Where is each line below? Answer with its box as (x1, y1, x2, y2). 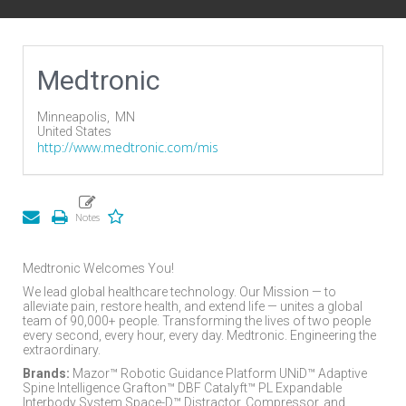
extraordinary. (23, 343, 101, 357)
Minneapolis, (37, 110, 115, 124)
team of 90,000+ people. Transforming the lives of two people (23, 314, 371, 328)
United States (37, 124, 111, 139)
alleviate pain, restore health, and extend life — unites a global (23, 299, 362, 314)
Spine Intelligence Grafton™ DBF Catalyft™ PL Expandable (23, 381, 342, 395)
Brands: (23, 366, 72, 381)
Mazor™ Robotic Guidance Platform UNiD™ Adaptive (72, 366, 367, 381)
